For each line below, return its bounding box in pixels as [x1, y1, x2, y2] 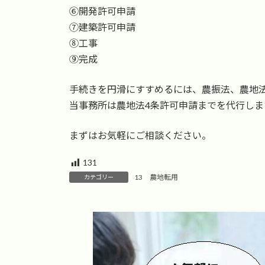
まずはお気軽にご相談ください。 [69, 130, 211, 141]
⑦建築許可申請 [69, 21, 135, 33]
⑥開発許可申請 [69, 5, 135, 17]
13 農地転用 [134, 172, 178, 182]
